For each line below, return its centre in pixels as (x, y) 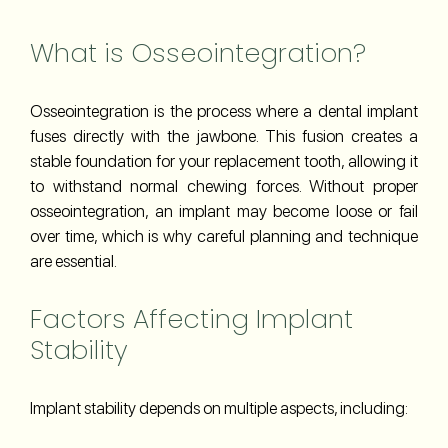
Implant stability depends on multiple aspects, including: (219, 407)
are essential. (73, 260)
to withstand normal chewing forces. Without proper (224, 185)
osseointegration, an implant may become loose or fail (224, 210)
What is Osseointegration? (198, 52)
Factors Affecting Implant (191, 318)
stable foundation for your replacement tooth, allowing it (224, 160)
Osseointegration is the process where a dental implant (224, 110)
